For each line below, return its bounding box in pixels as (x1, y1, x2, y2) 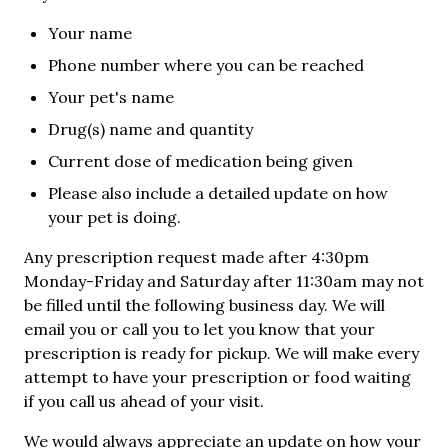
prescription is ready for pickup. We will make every (24, 342, 419, 363)
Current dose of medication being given (48, 150, 353, 171)
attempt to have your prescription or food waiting (24, 366, 411, 387)
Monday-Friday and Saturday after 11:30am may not (24, 270, 424, 291)
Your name (48, 22, 132, 43)
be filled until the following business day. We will (24, 294, 385, 315)
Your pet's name (48, 86, 174, 107)
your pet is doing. (48, 206, 181, 227)
